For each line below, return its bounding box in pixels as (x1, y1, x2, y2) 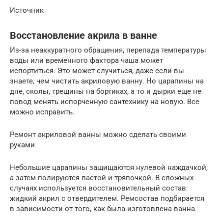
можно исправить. (10, 108, 75, 117)
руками (10, 140, 35, 150)
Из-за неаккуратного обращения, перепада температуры (10, 46, 206, 55)
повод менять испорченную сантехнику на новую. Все (10, 97, 199, 107)
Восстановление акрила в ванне (10, 29, 157, 41)
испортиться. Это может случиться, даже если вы (10, 66, 184, 76)
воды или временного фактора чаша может (10, 56, 163, 65)
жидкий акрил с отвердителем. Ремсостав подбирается (10, 194, 204, 203)
